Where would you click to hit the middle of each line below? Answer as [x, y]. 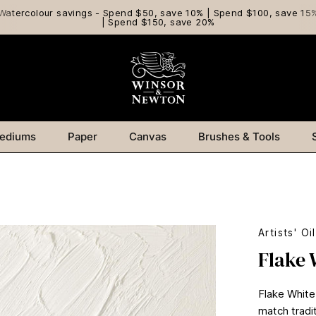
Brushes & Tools [239, 136]
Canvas [148, 136]
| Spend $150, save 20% [158, 22]
